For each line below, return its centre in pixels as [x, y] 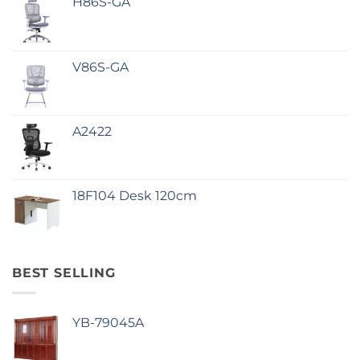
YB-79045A [108, 322]
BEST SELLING [64, 273]
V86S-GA [100, 67]
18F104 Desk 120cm [135, 196]
